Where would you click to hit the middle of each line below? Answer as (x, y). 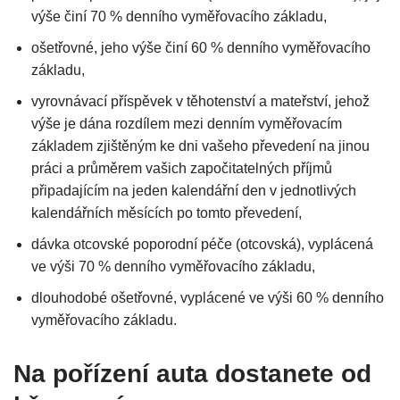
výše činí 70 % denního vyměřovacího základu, (179, 17)
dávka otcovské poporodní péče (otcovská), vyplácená (202, 245)
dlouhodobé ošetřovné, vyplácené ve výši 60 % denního (208, 298)
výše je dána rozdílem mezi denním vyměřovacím (187, 124)
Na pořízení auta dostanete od (192, 374)
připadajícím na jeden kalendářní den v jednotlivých (194, 191)
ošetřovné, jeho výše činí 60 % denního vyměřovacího (201, 48)
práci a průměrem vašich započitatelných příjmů (182, 169)
